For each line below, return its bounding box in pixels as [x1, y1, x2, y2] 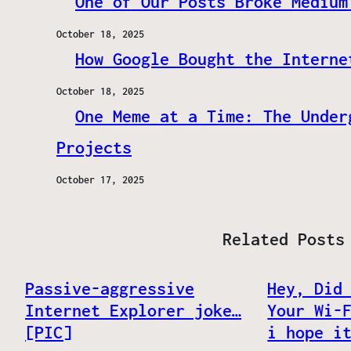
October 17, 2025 [56, 174, 144, 186]
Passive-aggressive [25, 278, 194, 299]
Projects [56, 137, 132, 158]
